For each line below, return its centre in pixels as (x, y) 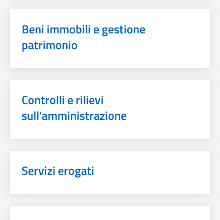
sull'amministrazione (74, 115)
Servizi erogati (58, 170)
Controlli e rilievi (63, 99)
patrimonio (50, 44)
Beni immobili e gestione (83, 29)
